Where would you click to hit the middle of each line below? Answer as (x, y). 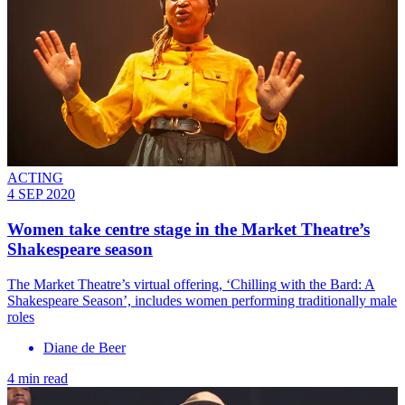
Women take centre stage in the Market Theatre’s (188, 229)
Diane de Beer (85, 347)
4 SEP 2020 (41, 194)
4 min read (38, 378)
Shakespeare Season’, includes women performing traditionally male (202, 300)
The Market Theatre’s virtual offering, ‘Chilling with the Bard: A (191, 284)
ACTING (35, 178)
